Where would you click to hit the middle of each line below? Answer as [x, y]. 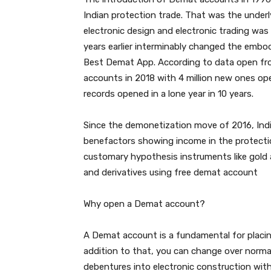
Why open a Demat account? [144, 204]
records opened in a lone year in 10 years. [168, 94]
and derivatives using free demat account [171, 172]
